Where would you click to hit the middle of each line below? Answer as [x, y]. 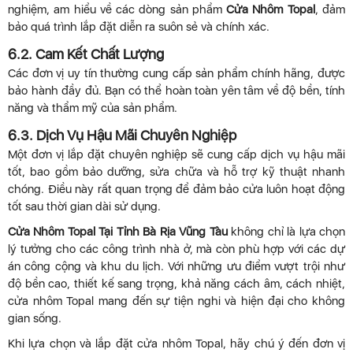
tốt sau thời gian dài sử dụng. [84, 206]
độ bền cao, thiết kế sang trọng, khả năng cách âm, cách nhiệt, [176, 283]
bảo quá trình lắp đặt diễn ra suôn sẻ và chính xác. [139, 26]
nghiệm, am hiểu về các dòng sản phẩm [117, 9]
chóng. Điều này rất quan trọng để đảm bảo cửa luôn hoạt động [176, 189]
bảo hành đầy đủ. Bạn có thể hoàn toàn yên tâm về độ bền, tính [176, 90]
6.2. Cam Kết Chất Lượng [86, 54]
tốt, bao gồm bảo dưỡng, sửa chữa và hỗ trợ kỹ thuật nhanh [176, 171]
